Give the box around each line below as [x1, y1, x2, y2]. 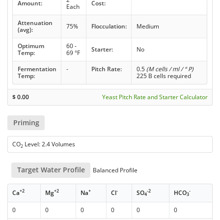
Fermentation [17, 64, 56, 73]
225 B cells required [136, 71, 191, 80]
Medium [136, 22, 159, 30]
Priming [13, 118, 39, 128]
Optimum [17, 41, 44, 50]
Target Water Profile [17, 165, 85, 175]
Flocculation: [91, 22, 127, 30]
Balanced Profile [91, 166, 138, 175]
